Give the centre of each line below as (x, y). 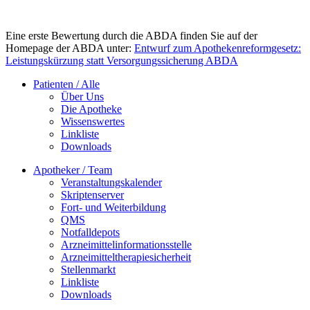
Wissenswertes (93, 122)
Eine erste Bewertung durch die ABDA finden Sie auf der (131, 36)
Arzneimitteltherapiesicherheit (126, 257)
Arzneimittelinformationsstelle (126, 245)
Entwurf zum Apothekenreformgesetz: (218, 48)
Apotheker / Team (73, 170)
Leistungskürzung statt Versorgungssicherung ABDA (122, 61)
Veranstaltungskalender (111, 183)
